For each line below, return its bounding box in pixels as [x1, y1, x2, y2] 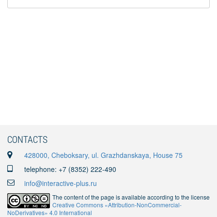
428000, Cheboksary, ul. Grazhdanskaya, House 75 [24, 150, 183, 160]
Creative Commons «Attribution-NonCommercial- [52, 201, 182, 209]
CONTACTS [7, 133, 47, 145]
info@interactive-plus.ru [24, 178, 97, 188]
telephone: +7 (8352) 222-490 [24, 164, 116, 174]
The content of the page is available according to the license [52, 193, 210, 201]
